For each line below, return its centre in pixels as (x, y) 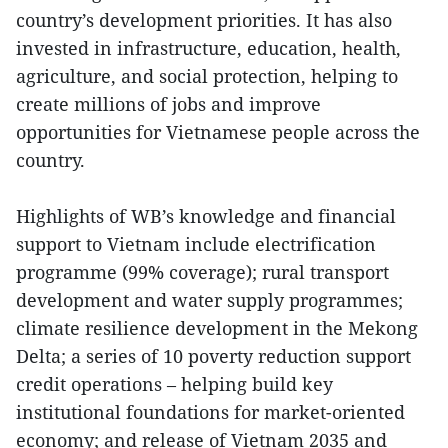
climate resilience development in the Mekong (217, 328)
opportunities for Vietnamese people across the (218, 132)
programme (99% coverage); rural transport (202, 272)
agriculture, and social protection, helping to (207, 76)
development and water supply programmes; (209, 300)
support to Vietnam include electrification (196, 244)
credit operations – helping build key (174, 384)
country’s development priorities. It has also (204, 20)
